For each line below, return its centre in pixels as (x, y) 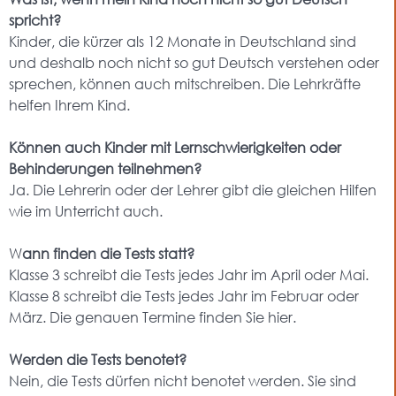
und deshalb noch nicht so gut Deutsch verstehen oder (194, 62)
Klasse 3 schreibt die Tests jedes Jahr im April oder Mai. (189, 274)
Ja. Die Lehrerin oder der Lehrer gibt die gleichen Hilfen (193, 190)
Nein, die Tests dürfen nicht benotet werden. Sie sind (183, 381)
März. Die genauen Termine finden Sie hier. (152, 317)
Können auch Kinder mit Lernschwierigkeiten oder (175, 147)
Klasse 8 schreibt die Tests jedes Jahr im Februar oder (184, 296)
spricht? (35, 20)
